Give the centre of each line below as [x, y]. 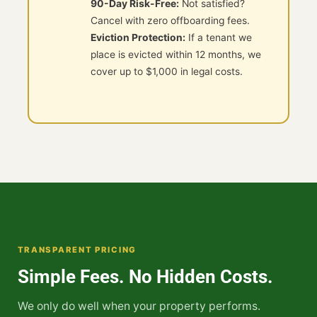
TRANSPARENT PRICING [77, 250]
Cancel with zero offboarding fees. [170, 20]
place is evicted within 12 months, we [175, 54]
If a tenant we [218, 37]
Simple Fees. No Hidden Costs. [145, 277]
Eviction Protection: [138, 37]
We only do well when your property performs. [139, 306]
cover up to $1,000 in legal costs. [166, 71]
